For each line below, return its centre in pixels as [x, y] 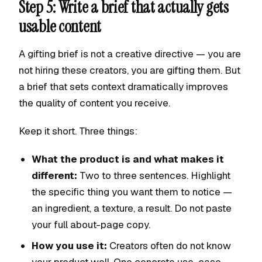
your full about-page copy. [91, 225]
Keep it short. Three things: [78, 131]
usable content [60, 27]
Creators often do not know [169, 246]
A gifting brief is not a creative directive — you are [130, 54]
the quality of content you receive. [94, 103]
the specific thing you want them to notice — [132, 192]
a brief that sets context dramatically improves [123, 87]
